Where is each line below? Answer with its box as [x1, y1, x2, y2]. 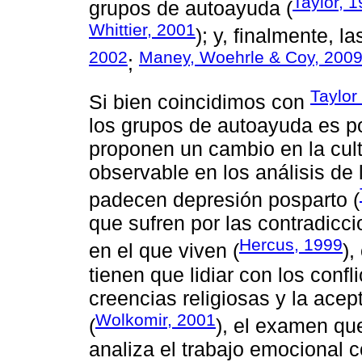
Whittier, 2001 [89, 19, 196, 39]
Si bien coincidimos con [89, 90, 310, 114]
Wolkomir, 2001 [95, 309, 216, 329]
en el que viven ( [89, 239, 239, 263]
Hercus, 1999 [239, 235, 343, 255]
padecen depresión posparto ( [89, 188, 360, 212]
